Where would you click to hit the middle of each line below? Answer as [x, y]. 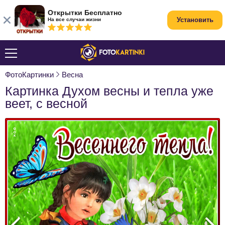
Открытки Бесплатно [85, 13]
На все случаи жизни [74, 19]
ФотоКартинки [29, 75]
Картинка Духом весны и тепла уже [109, 91]
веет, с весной [46, 103]
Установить [195, 20]
